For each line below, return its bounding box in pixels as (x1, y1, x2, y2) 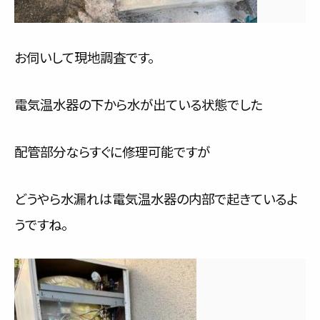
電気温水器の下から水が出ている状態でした (14, 95, 262, 114)
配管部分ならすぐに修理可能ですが (14, 142, 210, 161)
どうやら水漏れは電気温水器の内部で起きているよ (14, 189, 298, 208)
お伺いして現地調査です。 (14, 48, 154, 66)
